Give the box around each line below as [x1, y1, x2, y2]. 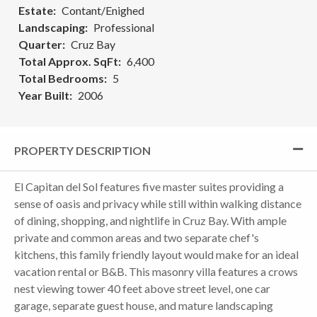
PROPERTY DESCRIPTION [14, 143, 151, 157]
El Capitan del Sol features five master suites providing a [14, 179, 284, 193]
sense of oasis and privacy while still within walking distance [14, 196, 301, 210]
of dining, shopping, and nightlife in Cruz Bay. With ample [14, 213, 287, 227]
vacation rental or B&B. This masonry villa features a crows [14, 264, 298, 278]
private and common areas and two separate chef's [14, 230, 259, 244]
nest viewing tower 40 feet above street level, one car [14, 281, 270, 295]
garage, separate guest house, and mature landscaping [14, 298, 273, 312]
